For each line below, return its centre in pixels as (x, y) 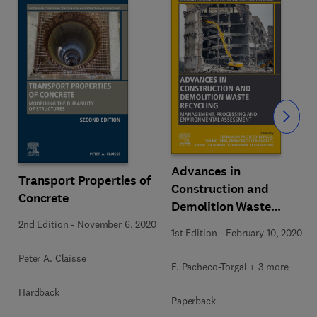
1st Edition (194, 233)
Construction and (220, 189)
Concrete (44, 198)
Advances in (206, 171)
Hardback (39, 292)
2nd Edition (44, 224)
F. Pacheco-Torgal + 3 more (230, 267)
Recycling (199, 224)
